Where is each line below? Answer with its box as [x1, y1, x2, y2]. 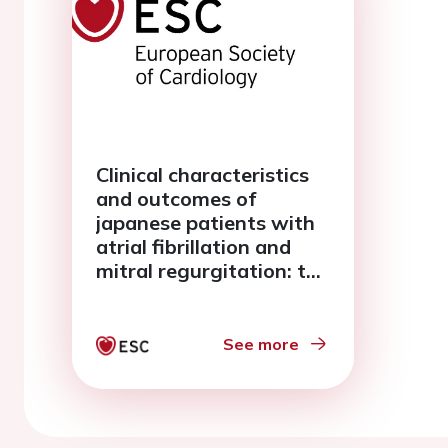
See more [223, 334, 299, 354]
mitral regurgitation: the [96, 258, 329, 283]
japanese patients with [96, 210, 315, 235]
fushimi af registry [96, 282, 272, 307]
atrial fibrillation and [96, 234, 291, 259]
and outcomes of [96, 186, 256, 211]
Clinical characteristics [96, 162, 309, 187]
